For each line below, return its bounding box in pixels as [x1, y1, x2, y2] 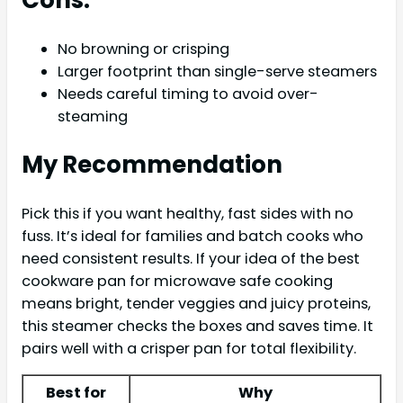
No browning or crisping [58, 38, 229, 59]
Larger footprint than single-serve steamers [58, 60, 377, 82]
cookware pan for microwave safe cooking [22, 270, 333, 291]
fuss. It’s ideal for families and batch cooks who [22, 225, 363, 246]
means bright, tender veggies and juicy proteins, [22, 292, 371, 314]
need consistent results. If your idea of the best [22, 247, 360, 269]
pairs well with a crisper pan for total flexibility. [22, 337, 356, 359]
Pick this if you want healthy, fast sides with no [22, 202, 354, 224]
